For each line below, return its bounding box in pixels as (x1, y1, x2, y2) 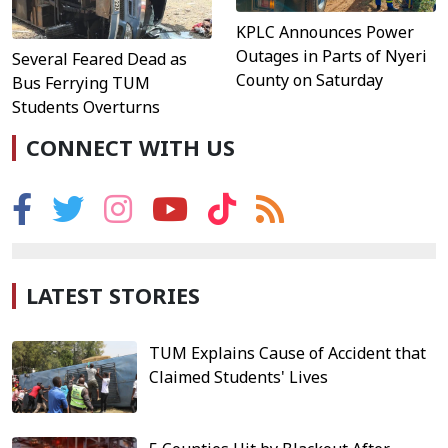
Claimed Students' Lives (149, 366, 329, 389)
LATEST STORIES (26, 281, 200, 311)
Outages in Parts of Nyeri (236, 44, 427, 67)
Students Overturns (12, 96, 160, 119)
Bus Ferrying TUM (12, 72, 150, 95)
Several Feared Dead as (12, 48, 187, 71)
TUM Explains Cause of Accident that (149, 342, 427, 365)
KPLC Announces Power (236, 20, 414, 43)
